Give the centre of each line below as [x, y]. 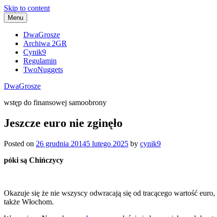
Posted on [20, 143]
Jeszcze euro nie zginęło [63, 123]
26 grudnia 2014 [61, 143]
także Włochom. [29, 201]
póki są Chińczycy [34, 160]
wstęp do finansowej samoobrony [55, 102]
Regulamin [40, 61]
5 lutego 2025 [107, 143]
